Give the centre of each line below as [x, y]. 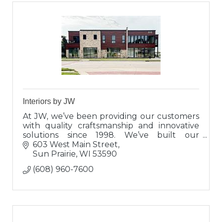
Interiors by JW [49, 101]
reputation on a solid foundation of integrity [111, 144]
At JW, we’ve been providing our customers [111, 116]
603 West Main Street [75, 145]
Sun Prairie [54, 154]
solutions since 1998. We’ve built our [111, 135]
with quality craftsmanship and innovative [111, 125]
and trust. [42, 154]
